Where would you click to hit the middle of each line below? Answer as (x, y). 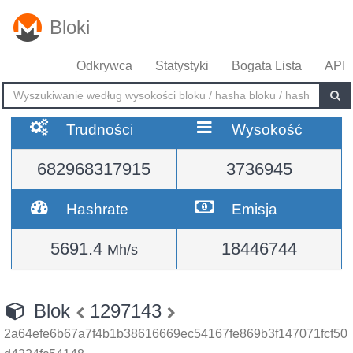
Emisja (255, 209)
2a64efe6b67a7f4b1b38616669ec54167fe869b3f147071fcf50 (176, 334)
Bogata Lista (267, 66)
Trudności (100, 129)
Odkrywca (104, 66)
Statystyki (182, 66)
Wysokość (268, 129)
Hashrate (98, 209)
